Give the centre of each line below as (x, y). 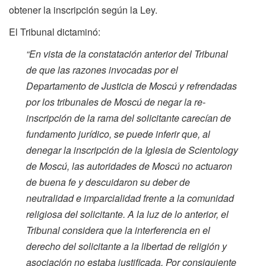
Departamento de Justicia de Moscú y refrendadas (132, 85)
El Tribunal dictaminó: (55, 31)
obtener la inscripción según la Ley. (83, 9)
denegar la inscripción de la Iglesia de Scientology (132, 150)
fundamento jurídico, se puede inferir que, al (118, 134)
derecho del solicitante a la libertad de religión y (127, 246)
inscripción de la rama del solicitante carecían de (129, 118)
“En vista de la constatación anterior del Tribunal (127, 53)
